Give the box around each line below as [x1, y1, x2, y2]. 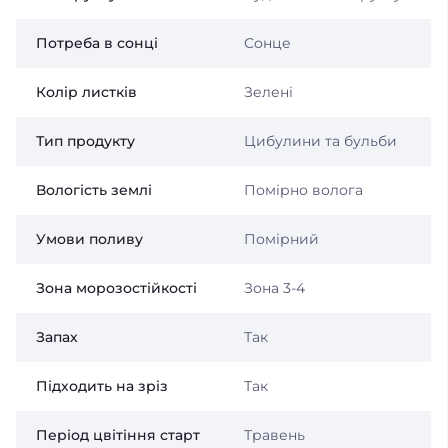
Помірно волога [243, 180, 363, 199]
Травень [243, 425, 305, 444]
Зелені [243, 82, 293, 101]
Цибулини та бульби [243, 131, 397, 150]
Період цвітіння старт [36, 425, 200, 444]
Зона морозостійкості [36, 278, 197, 297]
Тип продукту [36, 131, 135, 150]
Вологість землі [36, 180, 152, 199]
